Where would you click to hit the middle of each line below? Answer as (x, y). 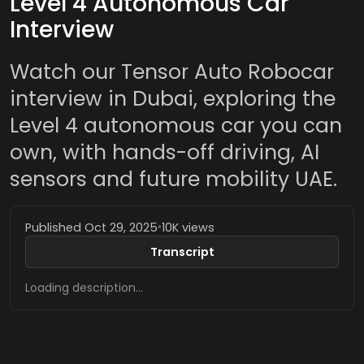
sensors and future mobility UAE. (173, 179)
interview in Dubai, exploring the (173, 99)
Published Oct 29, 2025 (91, 227)
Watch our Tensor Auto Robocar (172, 72)
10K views (188, 227)
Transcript (182, 251)
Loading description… (84, 287)
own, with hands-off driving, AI (165, 152)
